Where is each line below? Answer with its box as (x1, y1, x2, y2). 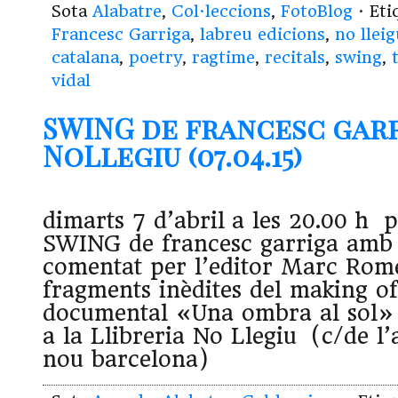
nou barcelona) (43, 346, 209, 373)
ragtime (192, 47, 255, 67)
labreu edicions (200, 24, 325, 44)
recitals (265, 47, 325, 67)
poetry (129, 47, 182, 67)
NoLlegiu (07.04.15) (43, 136, 302, 174)
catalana (52, 47, 119, 67)
